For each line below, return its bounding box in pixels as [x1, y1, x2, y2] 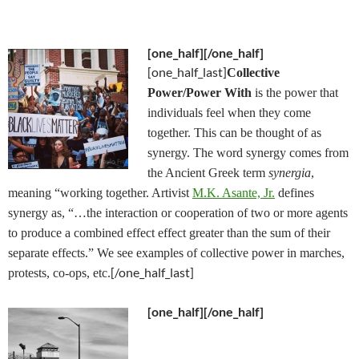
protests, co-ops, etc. [8, 266, 111, 280]
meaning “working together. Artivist [8, 186, 192, 200]
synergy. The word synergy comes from [147, 146, 349, 159]
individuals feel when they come [147, 106, 311, 119]
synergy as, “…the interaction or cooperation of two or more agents [8, 206, 348, 220]
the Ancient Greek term [147, 166, 268, 179]
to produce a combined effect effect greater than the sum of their [8, 226, 330, 240]
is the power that [252, 86, 338, 99]
